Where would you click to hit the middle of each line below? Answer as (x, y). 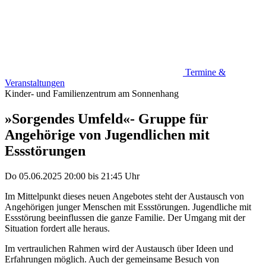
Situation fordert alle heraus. (57, 229)
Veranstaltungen (35, 83)
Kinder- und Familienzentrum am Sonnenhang (92, 94)
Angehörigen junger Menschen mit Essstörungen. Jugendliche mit (128, 207)
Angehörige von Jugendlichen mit (107, 135)
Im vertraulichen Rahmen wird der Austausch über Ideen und (119, 249)
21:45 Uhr (120, 176)
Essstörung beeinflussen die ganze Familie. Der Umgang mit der (125, 218)
